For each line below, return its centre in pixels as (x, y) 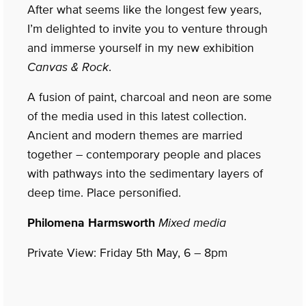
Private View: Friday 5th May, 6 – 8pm (127, 252)
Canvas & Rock (68, 67)
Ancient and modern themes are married (135, 135)
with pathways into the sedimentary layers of (145, 173)
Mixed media (192, 222)
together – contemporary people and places (144, 154)
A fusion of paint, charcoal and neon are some (150, 97)
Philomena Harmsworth (91, 222)
